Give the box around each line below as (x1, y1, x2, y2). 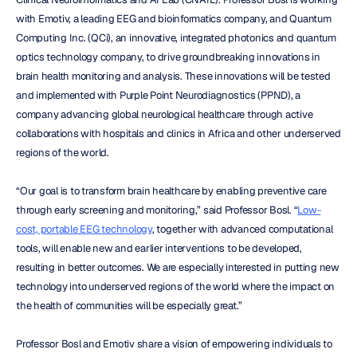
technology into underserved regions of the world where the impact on (16, 279, 335, 293)
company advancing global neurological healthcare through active (16, 107, 313, 121)
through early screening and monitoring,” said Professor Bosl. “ (16, 202, 298, 217)
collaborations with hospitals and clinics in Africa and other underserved (16, 126, 341, 140)
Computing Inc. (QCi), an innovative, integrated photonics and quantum (16, 30, 336, 45)
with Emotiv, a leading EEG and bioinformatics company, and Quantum (16, 11, 331, 25)
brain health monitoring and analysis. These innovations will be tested (16, 69, 331, 83)
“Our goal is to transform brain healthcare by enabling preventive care (16, 183, 327, 198)
